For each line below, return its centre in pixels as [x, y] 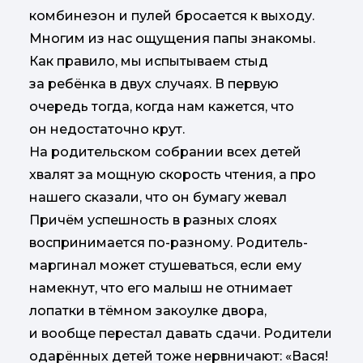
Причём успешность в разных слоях [153, 220]
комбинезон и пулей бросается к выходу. [172, 15]
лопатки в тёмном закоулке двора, [148, 310]
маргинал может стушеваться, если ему [165, 265]
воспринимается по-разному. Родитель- [169, 242]
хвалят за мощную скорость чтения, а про [173, 174]
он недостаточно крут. [107, 129]
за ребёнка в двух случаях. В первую [154, 83]
